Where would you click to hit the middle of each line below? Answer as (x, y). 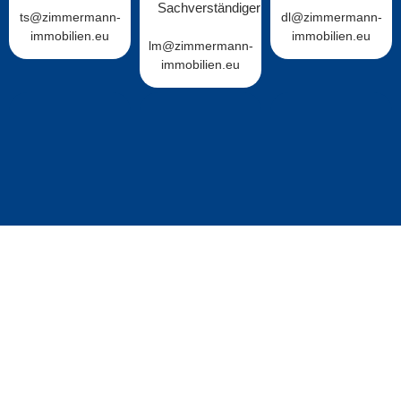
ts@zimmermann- (70, 17)
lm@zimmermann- (200, 46)
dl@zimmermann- (331, 17)
